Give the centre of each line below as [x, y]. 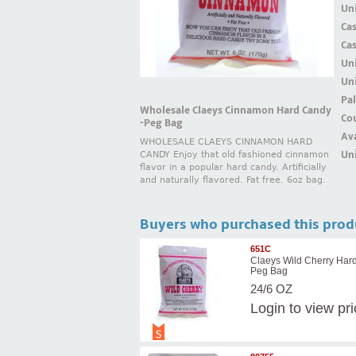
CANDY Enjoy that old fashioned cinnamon [234, 155]
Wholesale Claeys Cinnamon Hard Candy [236, 110]
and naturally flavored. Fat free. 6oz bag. [233, 180]
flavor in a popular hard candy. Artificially [233, 168]
